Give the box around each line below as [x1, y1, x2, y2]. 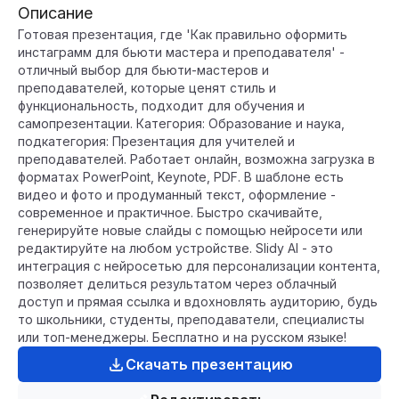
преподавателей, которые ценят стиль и [18, 80, 276, 95]
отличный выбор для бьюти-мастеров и [18, 62, 269, 77]
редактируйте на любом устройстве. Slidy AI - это [18, 240, 333, 256]
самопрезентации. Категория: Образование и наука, [18, 116, 345, 131]
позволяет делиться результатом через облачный [18, 276, 337, 291]
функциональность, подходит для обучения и [18, 98, 305, 113]
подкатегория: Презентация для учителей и [18, 134, 295, 149]
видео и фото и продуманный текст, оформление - [18, 187, 336, 202]
